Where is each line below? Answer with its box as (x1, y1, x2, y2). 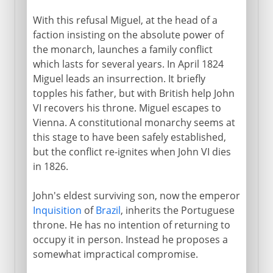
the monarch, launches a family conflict (32, 42, 213, 56)
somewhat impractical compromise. (32, 247, 198, 261)
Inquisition (32, 203, 82, 217)
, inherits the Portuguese (120, 203, 235, 217)
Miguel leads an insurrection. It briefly (32, 71, 205, 85)
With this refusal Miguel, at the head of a (32, 13, 218, 27)
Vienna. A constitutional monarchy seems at (32, 115, 235, 129)
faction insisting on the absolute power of (32, 27, 224, 41)
